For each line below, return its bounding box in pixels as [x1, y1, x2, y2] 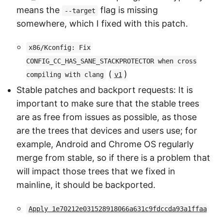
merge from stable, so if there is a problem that [16, 152, 210, 163]
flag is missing [97, 4, 158, 15]
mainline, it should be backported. [16, 179, 155, 190]
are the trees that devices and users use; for [16, 125, 197, 136]
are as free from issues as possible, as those [16, 111, 197, 122]
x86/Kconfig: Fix [28, 43, 91, 51]
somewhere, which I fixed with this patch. [16, 18, 188, 29]
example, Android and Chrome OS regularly [16, 139, 194, 149]
